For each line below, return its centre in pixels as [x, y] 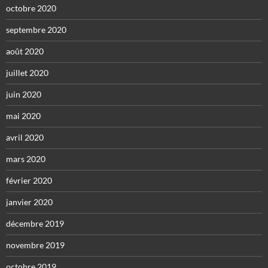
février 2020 [29, 181]
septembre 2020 [36, 30]
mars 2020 [26, 159]
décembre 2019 [35, 224]
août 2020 [25, 51]
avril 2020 [25, 138]
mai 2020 [23, 116]
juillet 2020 [27, 73]
